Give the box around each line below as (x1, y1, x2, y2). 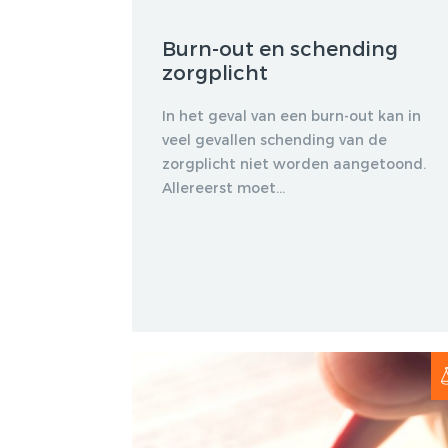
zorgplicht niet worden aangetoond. (162, 154, 426, 172)
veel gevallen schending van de (162, 130, 387, 148)
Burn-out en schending (162, 35, 398, 60)
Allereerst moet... (162, 178, 285, 196)
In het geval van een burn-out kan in (162, 106, 421, 124)
